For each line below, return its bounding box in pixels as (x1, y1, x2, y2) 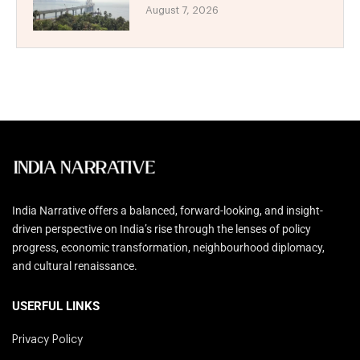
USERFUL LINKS (12, 298, 100, 313)
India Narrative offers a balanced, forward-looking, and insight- (12, 203, 323, 217)
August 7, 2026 (145, 4, 219, 15)
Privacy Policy (12, 333, 83, 346)
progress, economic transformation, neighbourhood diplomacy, (12, 240, 325, 254)
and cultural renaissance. (12, 259, 137, 272)
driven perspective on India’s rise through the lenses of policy (12, 222, 311, 235)
